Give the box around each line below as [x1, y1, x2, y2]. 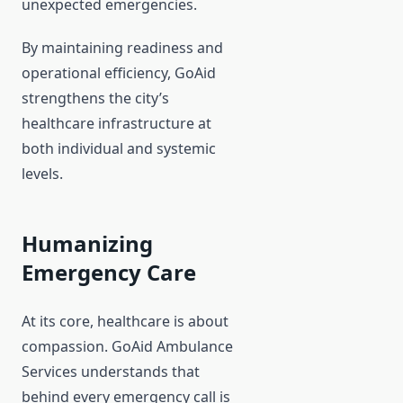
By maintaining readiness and [22, 38, 223, 58]
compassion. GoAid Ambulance [22, 336, 233, 357]
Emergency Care [22, 257, 196, 288]
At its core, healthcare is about [22, 311, 228, 332]
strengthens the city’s [22, 88, 169, 109]
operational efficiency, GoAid [22, 63, 216, 84]
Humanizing [22, 228, 153, 259]
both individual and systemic [22, 139, 216, 159]
